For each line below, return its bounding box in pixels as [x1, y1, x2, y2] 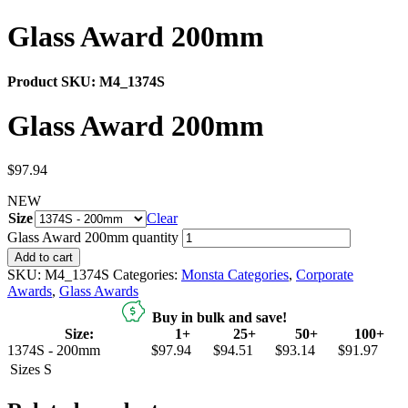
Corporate [296, 267, 353, 283]
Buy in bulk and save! [144, 310, 287, 326]
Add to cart [15, 250, 73, 265]
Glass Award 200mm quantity [7, 229, 178, 246]
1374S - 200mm [7, 342, 100, 359]
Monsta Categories [181, 267, 289, 283]
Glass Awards [59, 283, 138, 300]
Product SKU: [7, 73, 99, 89]
